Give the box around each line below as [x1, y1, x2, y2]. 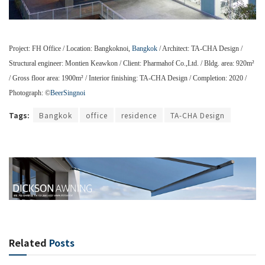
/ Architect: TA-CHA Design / [157, 44, 243, 53]
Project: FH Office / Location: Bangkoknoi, [9, 44, 132, 53]
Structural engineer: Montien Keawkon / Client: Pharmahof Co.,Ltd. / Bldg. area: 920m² [9, 59, 254, 67]
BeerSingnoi [50, 88, 85, 97]
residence [121, 109, 157, 120]
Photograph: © [9, 88, 50, 97]
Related [9, 235, 47, 250]
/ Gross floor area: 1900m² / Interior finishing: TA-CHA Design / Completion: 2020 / [9, 73, 247, 82]
